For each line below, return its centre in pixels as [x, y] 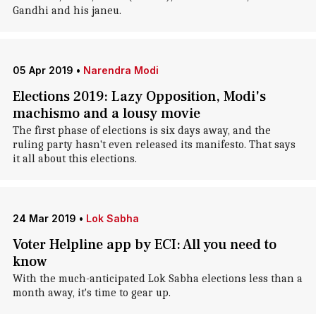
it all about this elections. [74, 159]
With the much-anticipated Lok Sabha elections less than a [157, 279]
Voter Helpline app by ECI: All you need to [144, 245]
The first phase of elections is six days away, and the [141, 130]
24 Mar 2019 [44, 218]
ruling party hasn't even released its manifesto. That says [154, 145]
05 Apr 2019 [43, 70]
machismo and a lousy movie [106, 114]
